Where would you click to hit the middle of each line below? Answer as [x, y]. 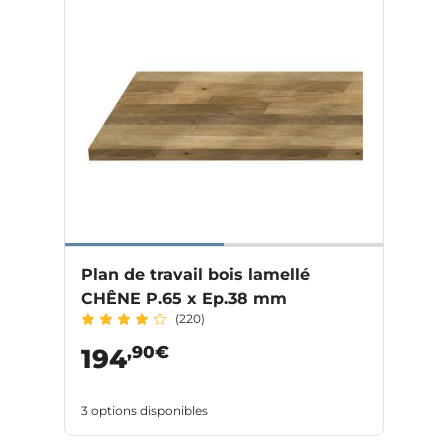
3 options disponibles [144, 410]
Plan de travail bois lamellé [195, 274]
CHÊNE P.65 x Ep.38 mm [184, 298]
